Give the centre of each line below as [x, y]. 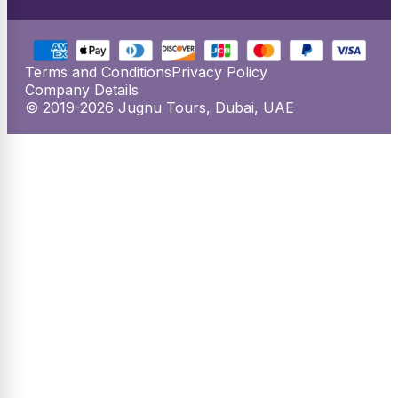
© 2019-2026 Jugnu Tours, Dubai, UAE [159, 107]
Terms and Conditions [98, 72]
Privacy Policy [219, 72]
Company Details [82, 89]
